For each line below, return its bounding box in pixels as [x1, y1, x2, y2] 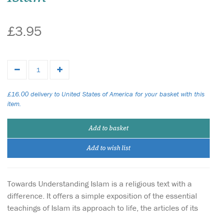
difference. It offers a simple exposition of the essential [7, 190, 197, 201]
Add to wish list [87, 145, 130, 152]
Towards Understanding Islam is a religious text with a [7, 178, 192, 189]
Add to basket [89, 125, 128, 132]
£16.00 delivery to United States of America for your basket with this [7, 90, 204, 98]
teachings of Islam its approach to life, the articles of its [7, 202, 198, 213]
